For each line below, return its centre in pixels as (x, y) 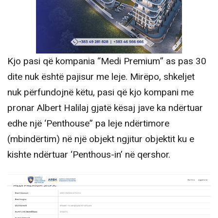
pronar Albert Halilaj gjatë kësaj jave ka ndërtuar (105, 108)
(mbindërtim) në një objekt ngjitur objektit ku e (101, 139)
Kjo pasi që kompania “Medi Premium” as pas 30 (107, 62)
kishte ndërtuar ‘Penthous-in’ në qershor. (89, 155)
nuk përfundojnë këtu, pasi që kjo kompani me (100, 93)
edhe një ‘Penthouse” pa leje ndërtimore (88, 124)
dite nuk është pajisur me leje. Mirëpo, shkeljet (101, 77)
